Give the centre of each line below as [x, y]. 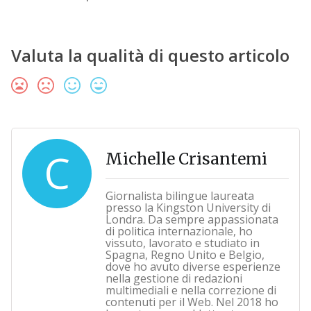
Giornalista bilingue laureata [179, 196]
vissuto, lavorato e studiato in [182, 243]
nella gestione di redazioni [174, 279]
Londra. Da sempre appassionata [192, 220]
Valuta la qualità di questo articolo [150, 56]
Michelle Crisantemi [186, 159]
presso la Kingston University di [188, 208]
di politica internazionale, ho [179, 232]
